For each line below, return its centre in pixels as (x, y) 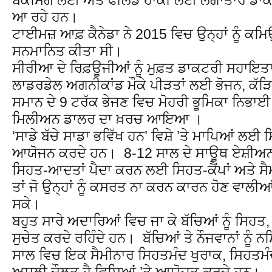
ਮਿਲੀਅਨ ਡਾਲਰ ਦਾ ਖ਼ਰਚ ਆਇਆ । (107, 119)
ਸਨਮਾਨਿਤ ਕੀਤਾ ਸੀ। (67, 51)
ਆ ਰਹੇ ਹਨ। (45, 17)
